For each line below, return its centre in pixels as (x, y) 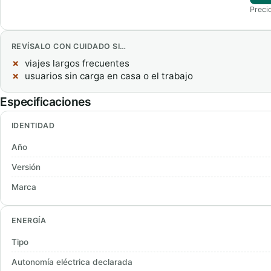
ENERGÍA (29, 220)
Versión (26, 167)
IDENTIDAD (33, 126)
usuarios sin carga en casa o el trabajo (109, 76)
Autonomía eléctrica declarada (72, 262)
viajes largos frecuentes (77, 63)
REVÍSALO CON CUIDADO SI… (69, 46)
